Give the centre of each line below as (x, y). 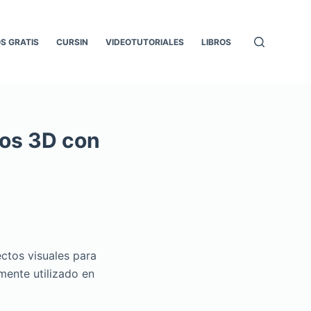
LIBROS (217, 42)
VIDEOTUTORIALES (145, 42)
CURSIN (73, 42)
